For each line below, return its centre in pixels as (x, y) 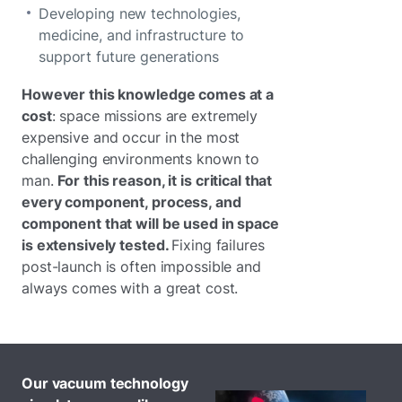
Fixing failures (218, 245)
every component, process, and (131, 202)
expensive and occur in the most (131, 137)
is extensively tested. (97, 245)
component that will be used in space (150, 223)
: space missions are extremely (155, 116)
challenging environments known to (141, 159)
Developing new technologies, (140, 13)
